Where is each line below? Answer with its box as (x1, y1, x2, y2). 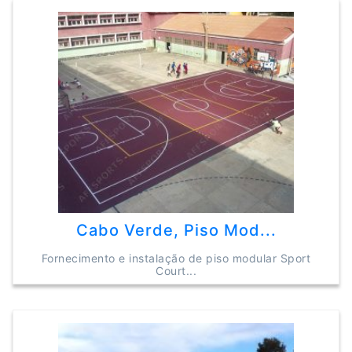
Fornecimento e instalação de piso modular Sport (41, 251, 311, 265)
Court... (156, 264, 196, 277)
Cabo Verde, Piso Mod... (75, 221, 277, 240)
